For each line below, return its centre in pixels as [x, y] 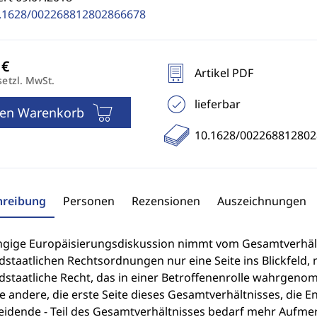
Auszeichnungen [261, 201]
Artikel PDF [224, 73]
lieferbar [217, 104]
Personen [88, 201]
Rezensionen [166, 201]
